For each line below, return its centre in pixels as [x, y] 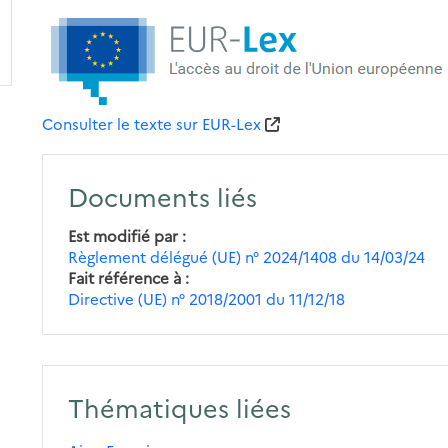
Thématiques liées [180, 406]
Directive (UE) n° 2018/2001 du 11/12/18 [207, 298]
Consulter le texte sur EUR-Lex [152, 123]
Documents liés [163, 195]
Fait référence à [125, 277]
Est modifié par [123, 235]
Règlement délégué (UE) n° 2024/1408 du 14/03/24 [247, 256]
